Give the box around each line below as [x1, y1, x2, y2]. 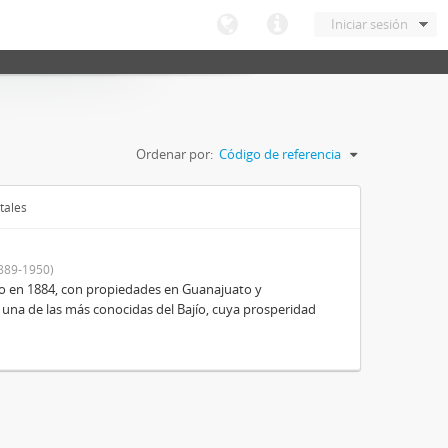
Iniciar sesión [331, 15, 408, 33]
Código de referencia [219, 145, 341, 163]
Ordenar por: [136, 145, 213, 163]
